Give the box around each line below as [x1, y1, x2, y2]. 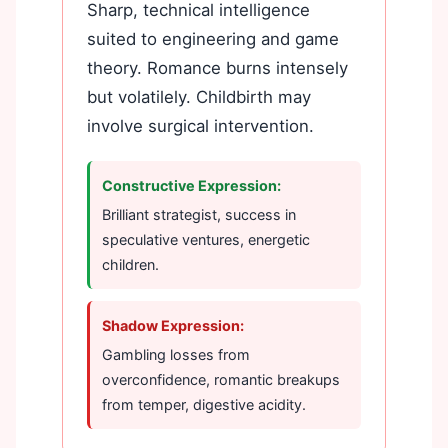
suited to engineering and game [87, 28, 339, 49]
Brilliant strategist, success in [102, 205, 296, 223]
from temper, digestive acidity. [102, 395, 306, 413]
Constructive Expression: [102, 176, 281, 194]
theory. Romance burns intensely [87, 57, 348, 78]
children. [102, 255, 159, 273]
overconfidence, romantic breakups [102, 370, 340, 388]
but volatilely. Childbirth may [87, 86, 311, 107]
